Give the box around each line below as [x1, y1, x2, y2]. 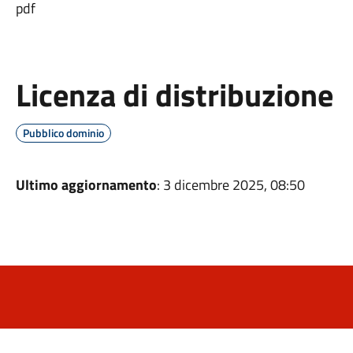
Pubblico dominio [22, 124, 104, 141]
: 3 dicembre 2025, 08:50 [156, 174, 305, 195]
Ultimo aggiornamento [15, 174, 157, 195]
